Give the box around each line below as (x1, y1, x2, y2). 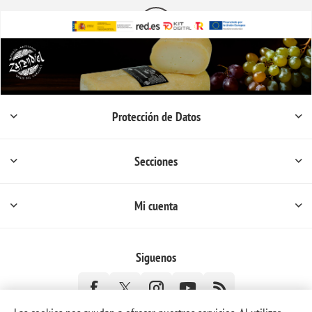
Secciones (134, 153, 178, 169)
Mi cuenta (134, 197, 178, 214)
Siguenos (136, 249, 176, 265)
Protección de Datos (111, 108, 201, 125)
